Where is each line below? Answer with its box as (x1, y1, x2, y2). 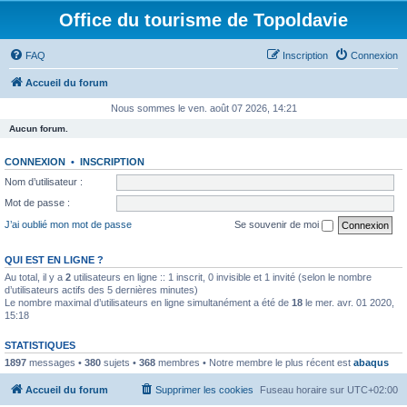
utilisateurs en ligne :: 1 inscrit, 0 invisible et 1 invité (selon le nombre (71, 271, 372, 283)
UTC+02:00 (347, 384, 398, 395)
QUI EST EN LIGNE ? (5, 253, 104, 265)
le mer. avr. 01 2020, (303, 296, 394, 308)
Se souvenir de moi (234, 218, 322, 230)
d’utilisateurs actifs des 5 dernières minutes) (5, 283, 198, 295)
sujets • (101, 356, 139, 368)
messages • (26, 356, 84, 368)
